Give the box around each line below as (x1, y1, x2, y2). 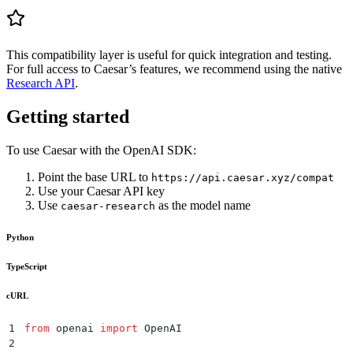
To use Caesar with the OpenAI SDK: (6, 143, 196, 157)
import (100, 321, 138, 334)
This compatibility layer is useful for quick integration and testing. (6, 48, 332, 61)
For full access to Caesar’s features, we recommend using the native (6, 62, 342, 76)
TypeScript (6, 261, 47, 271)
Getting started (6, 106, 129, 127)
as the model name (155, 198, 251, 212)
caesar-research (61, 199, 155, 212)
